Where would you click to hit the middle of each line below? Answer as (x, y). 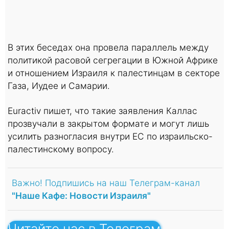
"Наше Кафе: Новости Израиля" (81, 195)
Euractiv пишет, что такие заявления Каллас (102, 110)
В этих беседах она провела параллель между (108, 47)
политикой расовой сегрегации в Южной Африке (113, 60)
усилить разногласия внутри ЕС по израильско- (110, 136)
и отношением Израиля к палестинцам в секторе (114, 73)
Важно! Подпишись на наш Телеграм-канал (106, 182)
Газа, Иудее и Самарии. (59, 85)
